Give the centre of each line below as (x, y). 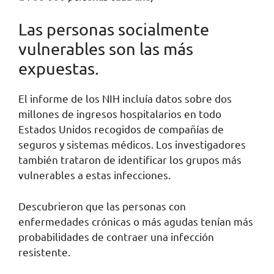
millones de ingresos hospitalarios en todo (120, 114)
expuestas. (59, 68)
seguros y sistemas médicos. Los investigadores (132, 144)
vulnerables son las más (106, 49)
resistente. (44, 251)
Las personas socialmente (114, 29)
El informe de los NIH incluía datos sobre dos (125, 98)
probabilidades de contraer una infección (116, 236)
